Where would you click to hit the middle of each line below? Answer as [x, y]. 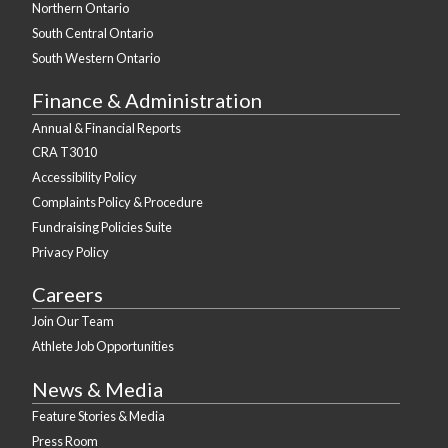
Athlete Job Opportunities [103, 346]
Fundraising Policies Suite [102, 226]
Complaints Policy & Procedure [117, 202]
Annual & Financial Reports [106, 127]
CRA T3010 [64, 152]
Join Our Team [73, 321]
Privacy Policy [70, 251]
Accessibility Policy [84, 177]
